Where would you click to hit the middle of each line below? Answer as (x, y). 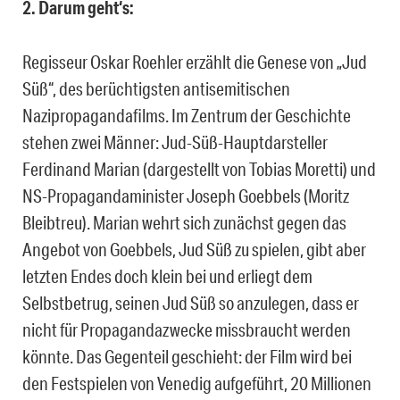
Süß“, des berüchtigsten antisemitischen (156, 88)
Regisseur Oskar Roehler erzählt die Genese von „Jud (195, 61)
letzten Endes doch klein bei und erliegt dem (167, 275)
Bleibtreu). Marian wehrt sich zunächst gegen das (184, 222)
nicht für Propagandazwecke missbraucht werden (187, 329)
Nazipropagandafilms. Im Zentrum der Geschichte (187, 115)
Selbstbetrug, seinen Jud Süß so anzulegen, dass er (191, 302)
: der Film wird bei (295, 356)
